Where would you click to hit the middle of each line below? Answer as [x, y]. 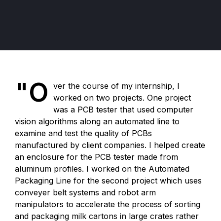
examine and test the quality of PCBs [83, 133]
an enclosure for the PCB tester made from [96, 157]
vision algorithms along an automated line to [97, 121]
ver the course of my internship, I [116, 86]
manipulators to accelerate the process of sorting [108, 204]
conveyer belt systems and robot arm [85, 192]
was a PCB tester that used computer [123, 110]
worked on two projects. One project [122, 98]
